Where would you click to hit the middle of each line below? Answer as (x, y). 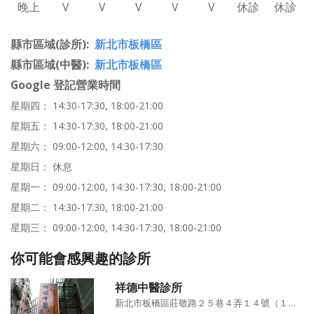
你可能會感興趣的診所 (81, 258)
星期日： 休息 (41, 167)
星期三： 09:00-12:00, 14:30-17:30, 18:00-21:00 (116, 228)
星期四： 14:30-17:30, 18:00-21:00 (87, 106)
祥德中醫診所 (149, 288)
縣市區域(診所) (48, 45)
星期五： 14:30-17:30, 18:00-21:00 (87, 126)
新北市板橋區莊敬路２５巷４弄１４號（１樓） (292, 303)
